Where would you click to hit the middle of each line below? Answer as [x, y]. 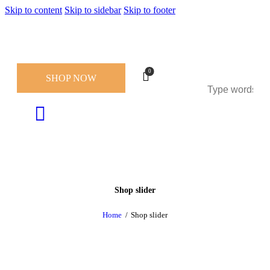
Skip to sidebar [93, 10]
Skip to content [33, 10]
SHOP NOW [71, 78]
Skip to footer [149, 10]
